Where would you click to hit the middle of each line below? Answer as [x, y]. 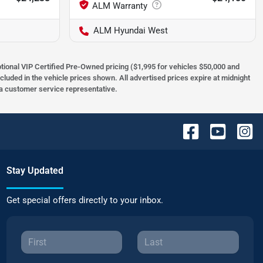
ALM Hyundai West [131, 31]
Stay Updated [35, 171]
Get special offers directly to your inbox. [85, 200]
